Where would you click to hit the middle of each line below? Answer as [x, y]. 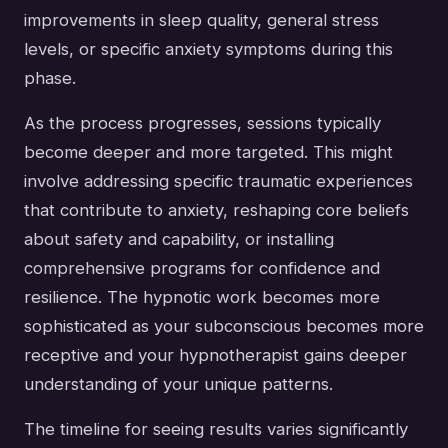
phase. [50, 77]
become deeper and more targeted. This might [208, 151]
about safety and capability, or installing [179, 238]
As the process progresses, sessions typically [202, 122]
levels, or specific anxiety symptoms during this [208, 48]
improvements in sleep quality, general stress [201, 19]
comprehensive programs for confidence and [202, 267]
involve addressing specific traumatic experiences [218, 180]
